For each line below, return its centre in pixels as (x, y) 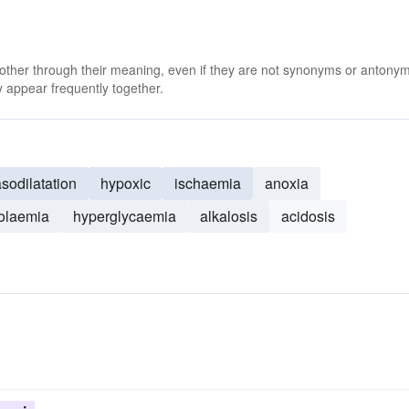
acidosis (308, 216)
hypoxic (126, 183)
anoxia (287, 183)
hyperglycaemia (125, 216)
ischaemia (208, 183)
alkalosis (229, 216)
